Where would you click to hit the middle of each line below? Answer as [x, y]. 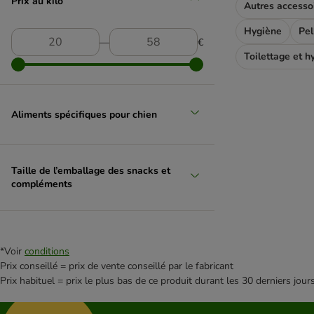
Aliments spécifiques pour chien [84, 114]
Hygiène [263, 31]
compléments [42, 184]
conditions [47, 251]
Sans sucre [36, 98]
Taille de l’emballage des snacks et [91, 171]
